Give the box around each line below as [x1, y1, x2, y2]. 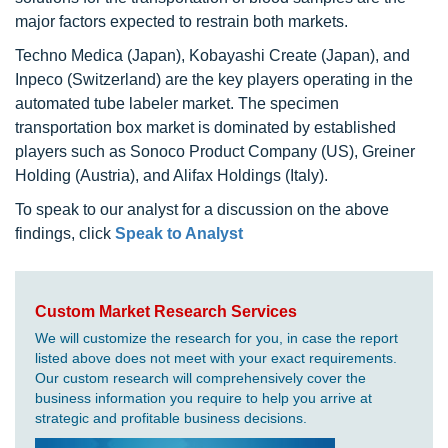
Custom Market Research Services [35, 303, 297, 321]
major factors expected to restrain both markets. [15, 13, 348, 31]
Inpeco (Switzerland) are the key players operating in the [15, 71, 413, 89]
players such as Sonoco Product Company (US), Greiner [15, 143, 415, 161]
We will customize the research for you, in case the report [35, 330, 398, 347]
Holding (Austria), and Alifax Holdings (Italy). [15, 167, 328, 185]
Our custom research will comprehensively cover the [35, 370, 366, 387]
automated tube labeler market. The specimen [15, 95, 339, 113]
